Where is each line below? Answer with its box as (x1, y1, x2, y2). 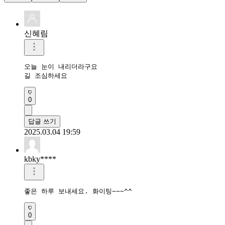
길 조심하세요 (24, 71, 67, 79)
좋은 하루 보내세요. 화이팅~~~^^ (24, 187, 132, 195)
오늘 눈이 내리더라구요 (24, 62, 97, 70)
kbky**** (24, 154, 56, 163)
